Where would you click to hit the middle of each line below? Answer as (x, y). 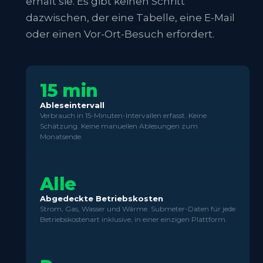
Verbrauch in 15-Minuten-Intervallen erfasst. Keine (123, 116)
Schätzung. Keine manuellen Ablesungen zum (119, 126)
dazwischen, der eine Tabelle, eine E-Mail (130, 18)
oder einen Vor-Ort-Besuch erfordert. (120, 34)
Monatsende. (61, 137)
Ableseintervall (72, 105)
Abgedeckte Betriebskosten (102, 199)
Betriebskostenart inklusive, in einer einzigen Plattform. (134, 220)
